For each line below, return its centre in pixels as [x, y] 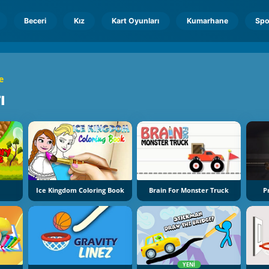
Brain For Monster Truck [189, 190]
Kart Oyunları [136, 21]
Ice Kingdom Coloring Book [80, 190]
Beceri [35, 21]
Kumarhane [207, 21]
